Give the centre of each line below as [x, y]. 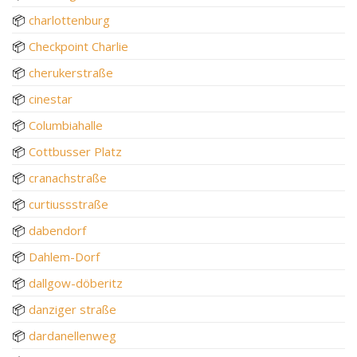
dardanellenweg [73, 335]
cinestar [51, 98]
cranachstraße [68, 177]
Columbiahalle [66, 125]
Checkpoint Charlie [78, 46]
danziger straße [73, 309]
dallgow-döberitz [76, 282]
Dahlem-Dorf [64, 256]
